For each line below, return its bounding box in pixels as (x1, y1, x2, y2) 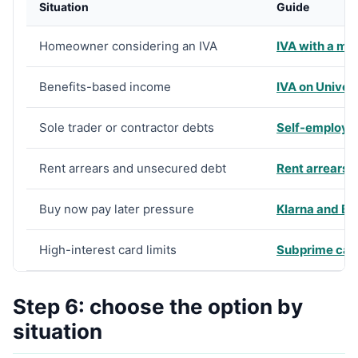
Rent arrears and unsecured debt (39, 161, 226, 176)
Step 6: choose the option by (13, 294, 303, 319)
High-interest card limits (39, 242, 177, 257)
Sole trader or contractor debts (39, 120, 214, 135)
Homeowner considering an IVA (39, 38, 217, 54)
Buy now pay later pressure (39, 201, 194, 217)
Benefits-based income (39, 79, 171, 94)
